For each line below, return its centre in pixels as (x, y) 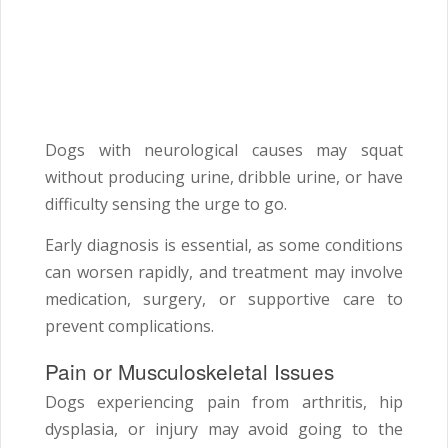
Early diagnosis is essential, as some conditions (224, 245)
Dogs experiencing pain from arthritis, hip (224, 402)
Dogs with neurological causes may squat (224, 150)
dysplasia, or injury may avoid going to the (224, 429)
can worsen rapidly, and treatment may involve (224, 272)
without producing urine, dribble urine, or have (224, 177)
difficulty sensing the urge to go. (166, 204)
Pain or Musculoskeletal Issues (189, 371)
